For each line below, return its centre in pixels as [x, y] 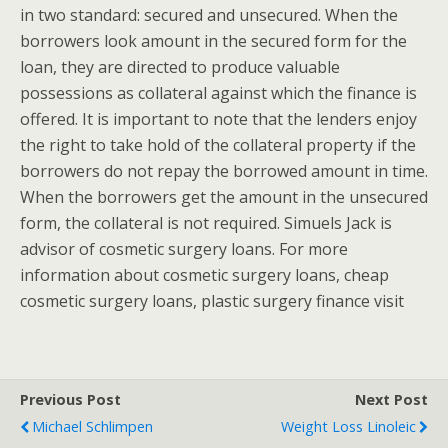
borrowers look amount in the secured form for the [213, 41]
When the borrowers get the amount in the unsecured [224, 197]
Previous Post [70, 399]
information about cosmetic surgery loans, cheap [204, 275]
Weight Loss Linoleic [348, 426]
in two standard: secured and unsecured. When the [209, 15]
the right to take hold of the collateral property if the [218, 145]
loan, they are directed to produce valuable [180, 67]
